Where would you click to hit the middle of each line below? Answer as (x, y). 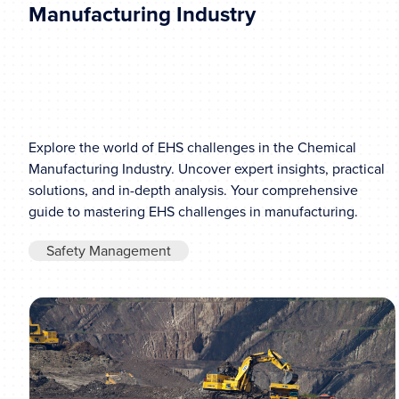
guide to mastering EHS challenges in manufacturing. (193, 211)
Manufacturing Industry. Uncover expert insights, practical (207, 168)
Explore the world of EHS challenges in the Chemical (192, 147)
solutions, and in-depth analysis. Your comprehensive (193, 190)
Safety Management (109, 250)
